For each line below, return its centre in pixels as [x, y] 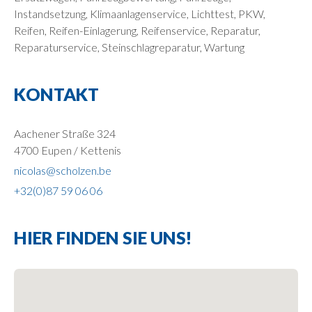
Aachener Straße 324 [65, 133]
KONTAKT [56, 94]
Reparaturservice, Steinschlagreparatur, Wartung [129, 47]
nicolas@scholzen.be [63, 170]
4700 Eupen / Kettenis [68, 150]
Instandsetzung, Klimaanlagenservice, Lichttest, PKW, [140, 13]
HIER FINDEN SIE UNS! [103, 237]
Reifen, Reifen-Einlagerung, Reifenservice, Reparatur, [137, 30]
